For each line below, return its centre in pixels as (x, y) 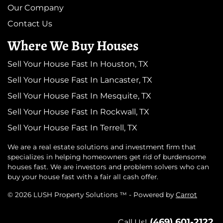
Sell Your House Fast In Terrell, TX (72, 128)
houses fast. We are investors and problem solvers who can (108, 167)
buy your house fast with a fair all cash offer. (83, 177)
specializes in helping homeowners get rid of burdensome (107, 157)
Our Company (36, 8)
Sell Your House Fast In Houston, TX (78, 64)
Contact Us (30, 24)
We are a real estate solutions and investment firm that (102, 147)
